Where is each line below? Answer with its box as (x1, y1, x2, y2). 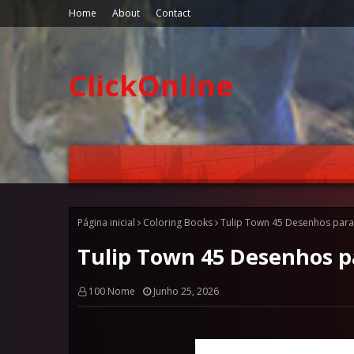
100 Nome (88, 284, 135, 298)
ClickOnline (69, 66, 233, 105)
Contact (156, 6, 190, 20)
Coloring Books (143, 216, 213, 229)
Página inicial (77, 216, 135, 229)
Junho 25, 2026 (153, 284, 219, 298)
